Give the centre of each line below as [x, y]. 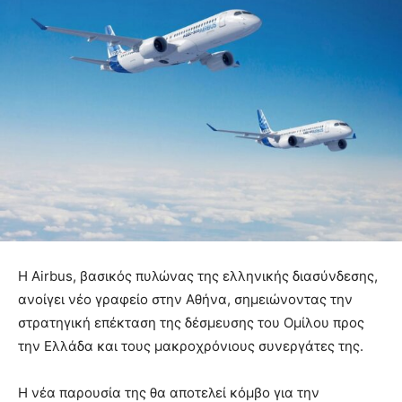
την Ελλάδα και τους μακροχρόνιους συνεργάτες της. [191, 345]
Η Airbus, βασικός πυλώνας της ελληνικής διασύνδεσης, [198, 275]
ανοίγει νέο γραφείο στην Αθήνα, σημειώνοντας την [185, 299]
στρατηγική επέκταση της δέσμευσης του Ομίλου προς [191, 322]
